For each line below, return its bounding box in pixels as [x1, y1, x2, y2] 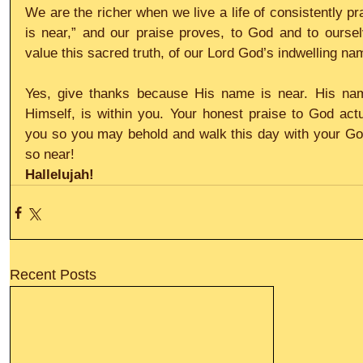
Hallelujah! [25, 167, 94, 182]
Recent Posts [10, 267, 96, 283]
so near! [25, 147, 75, 162]
